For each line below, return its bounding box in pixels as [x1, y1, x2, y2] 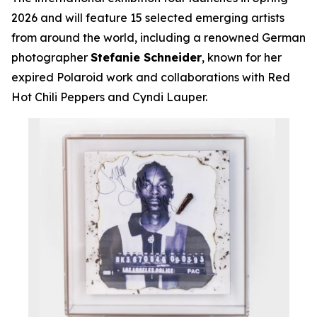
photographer [11, 50, 91, 65]
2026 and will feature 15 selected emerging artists [11, 11, 284, 25]
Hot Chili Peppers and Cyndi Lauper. [11, 90, 207, 105]
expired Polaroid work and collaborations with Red [11, 70, 290, 85]
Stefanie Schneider [91, 50, 202, 65]
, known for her [202, 50, 282, 65]
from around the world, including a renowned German [11, 30, 306, 45]
